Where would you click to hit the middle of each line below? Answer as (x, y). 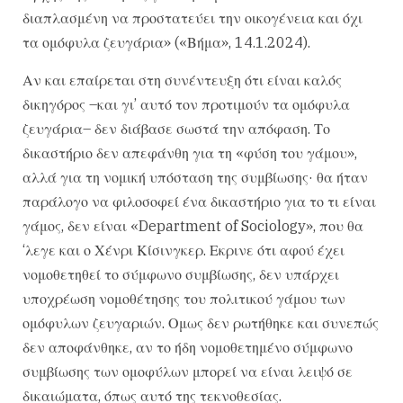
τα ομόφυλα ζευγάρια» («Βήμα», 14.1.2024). (166, 43)
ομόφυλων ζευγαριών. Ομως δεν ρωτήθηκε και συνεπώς (201, 322)
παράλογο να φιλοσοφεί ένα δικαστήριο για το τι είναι (199, 201)
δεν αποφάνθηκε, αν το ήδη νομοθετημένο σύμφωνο (188, 347)
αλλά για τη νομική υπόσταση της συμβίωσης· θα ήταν (195, 177)
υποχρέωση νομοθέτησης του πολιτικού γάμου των (184, 298)
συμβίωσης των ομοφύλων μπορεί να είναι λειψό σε (188, 371)
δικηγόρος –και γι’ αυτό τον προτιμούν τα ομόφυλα (186, 104)
